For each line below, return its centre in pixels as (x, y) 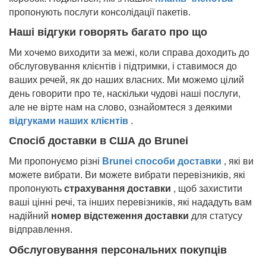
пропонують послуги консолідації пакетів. (100, 12)
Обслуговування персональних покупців (118, 250)
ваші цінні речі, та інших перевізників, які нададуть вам (130, 202)
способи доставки (177, 161)
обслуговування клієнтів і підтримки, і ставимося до (123, 66)
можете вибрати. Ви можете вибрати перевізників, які (127, 175)
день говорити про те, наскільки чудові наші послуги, (125, 93)
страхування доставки (118, 188)
